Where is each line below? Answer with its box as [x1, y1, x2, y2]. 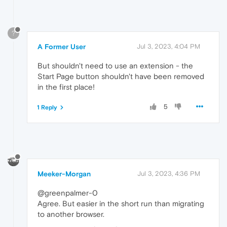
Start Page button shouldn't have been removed [37, 72, 204, 81]
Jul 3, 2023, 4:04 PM [137, 43, 200, 51]
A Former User [37, 43, 86, 51]
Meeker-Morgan [37, 169, 91, 178]
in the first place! [37, 83, 95, 92]
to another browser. [37, 209, 104, 218]
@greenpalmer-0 [37, 188, 98, 197]
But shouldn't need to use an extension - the [37, 61, 193, 70]
